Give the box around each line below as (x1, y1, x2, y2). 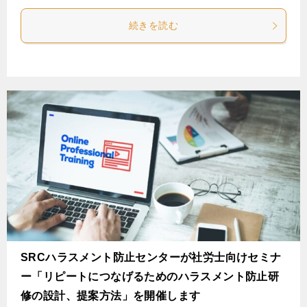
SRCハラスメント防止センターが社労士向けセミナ (21, 251, 282, 264)
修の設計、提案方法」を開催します (21, 290, 201, 302)
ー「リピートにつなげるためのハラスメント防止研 (21, 271, 280, 283)
